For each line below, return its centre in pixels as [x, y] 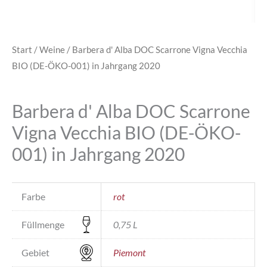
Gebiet [35, 252]
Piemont [129, 252]
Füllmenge [43, 224]
